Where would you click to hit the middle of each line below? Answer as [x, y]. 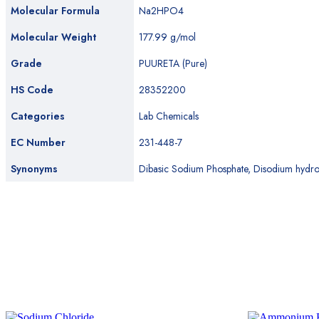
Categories [38, 116]
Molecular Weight [53, 37]
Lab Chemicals [169, 116]
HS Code [32, 90]
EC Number [38, 142]
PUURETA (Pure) [173, 63]
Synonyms [34, 169]
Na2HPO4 [161, 11]
